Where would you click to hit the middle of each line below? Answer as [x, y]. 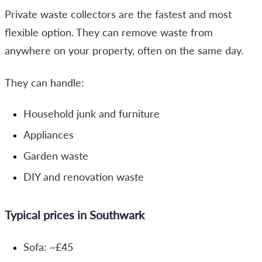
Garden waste [56, 156]
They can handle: [44, 82]
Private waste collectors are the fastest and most [118, 14]
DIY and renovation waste [84, 177]
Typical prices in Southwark [75, 214]
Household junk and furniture [92, 113]
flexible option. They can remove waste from [109, 32]
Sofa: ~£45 [48, 247]
